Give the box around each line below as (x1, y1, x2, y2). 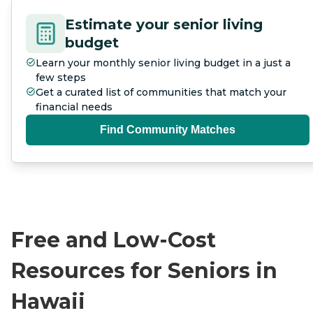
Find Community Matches (100, 123, 235, 136)
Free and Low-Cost (11, 226, 216, 253)
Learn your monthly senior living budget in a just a (36, 56, 291, 69)
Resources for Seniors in (11, 257, 277, 284)
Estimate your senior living (65, 15, 263, 33)
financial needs (36, 100, 112, 113)
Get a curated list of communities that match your (36, 85, 286, 99)
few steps (36, 71, 86, 84)
